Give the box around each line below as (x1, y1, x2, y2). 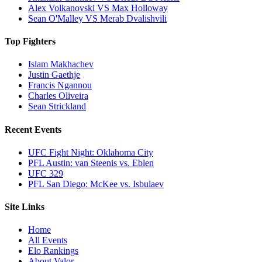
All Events (28, 235, 67, 246)
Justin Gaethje (28, 70, 80, 80)
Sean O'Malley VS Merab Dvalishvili (28, 13, 167, 23)
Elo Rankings (28, 246, 78, 256)
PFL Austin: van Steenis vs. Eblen (28, 157, 154, 168)
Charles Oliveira (28, 91, 88, 101)
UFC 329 (28, 168, 63, 178)
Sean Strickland (28, 101, 86, 112)
